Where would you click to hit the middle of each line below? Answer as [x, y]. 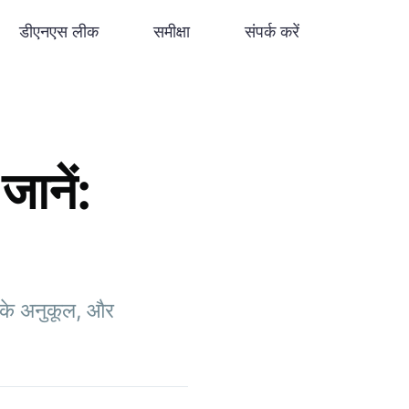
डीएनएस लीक [59, 31]
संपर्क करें [272, 31]
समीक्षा [172, 31]
